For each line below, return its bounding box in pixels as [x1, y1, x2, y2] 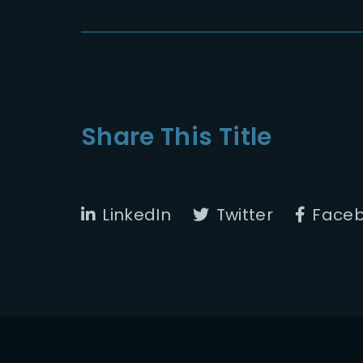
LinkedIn [102, 203, 172, 226]
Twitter [216, 203, 273, 226]
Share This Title [81, 119, 272, 154]
